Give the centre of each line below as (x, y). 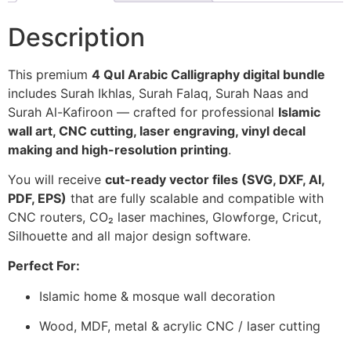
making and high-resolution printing (118, 149)
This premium (50, 74)
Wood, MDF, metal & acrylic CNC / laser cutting (180, 326)
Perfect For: (44, 266)
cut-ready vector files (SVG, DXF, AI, (215, 180)
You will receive (56, 180)
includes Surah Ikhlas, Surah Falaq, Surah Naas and (158, 93)
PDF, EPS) (37, 199)
